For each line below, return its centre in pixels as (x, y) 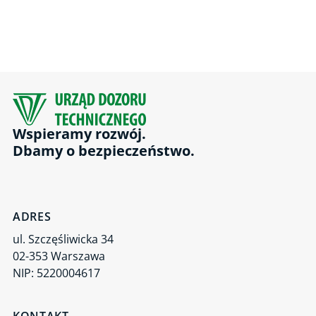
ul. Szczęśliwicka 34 (63, 239)
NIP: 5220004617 (56, 273)
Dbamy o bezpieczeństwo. (104, 151)
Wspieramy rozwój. (81, 134)
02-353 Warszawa (59, 256)
